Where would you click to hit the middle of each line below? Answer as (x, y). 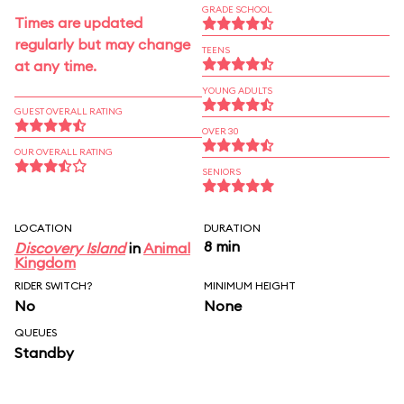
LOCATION (43, 228)
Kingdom (45, 262)
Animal (167, 248)
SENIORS (221, 172)
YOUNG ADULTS (237, 91)
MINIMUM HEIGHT (250, 285)
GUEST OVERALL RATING (69, 111)
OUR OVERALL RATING (64, 152)
